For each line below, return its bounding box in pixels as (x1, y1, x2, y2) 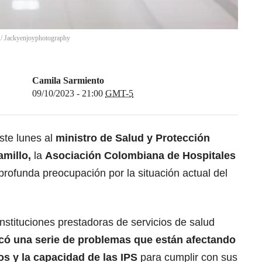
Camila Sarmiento (32, 75, 104, 86)
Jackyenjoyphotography (4, 34, 70, 43)
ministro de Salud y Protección (53, 132, 210, 144)
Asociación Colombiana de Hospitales (45, 150, 236, 162)
